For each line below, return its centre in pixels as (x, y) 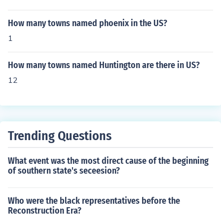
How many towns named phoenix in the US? (88, 23)
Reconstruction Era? (45, 211)
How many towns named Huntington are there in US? (104, 65)
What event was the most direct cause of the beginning (108, 161)
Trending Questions (60, 136)
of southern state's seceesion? (64, 171)
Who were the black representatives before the (94, 201)
